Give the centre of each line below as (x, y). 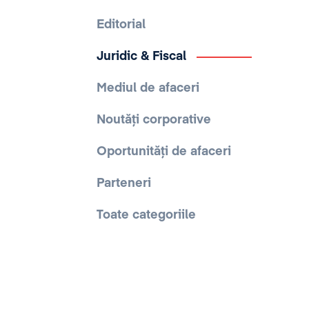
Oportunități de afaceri (164, 152)
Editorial (121, 25)
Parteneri (124, 183)
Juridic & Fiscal (141, 57)
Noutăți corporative (154, 120)
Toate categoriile (146, 215)
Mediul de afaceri (148, 88)
